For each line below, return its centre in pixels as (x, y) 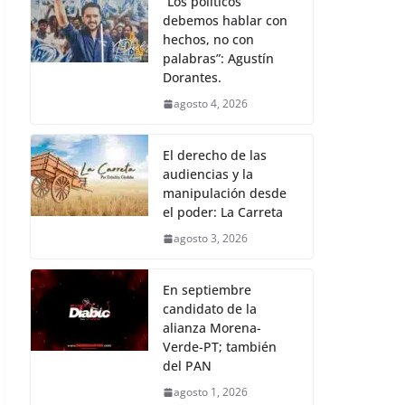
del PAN (187, 366)
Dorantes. (192, 78)
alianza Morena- (212, 328)
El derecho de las (215, 155)
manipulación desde (225, 193)
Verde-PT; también (220, 347)
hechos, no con (208, 40)
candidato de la (210, 309)
